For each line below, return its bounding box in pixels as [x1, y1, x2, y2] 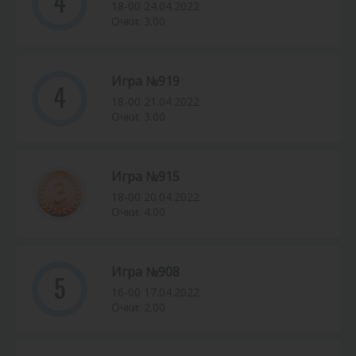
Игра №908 [111, 263, 180, 281]
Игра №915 [111, 168, 180, 186]
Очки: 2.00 [111, 300, 165, 315]
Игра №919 [111, 72, 180, 91]
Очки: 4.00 [111, 204, 165, 220]
